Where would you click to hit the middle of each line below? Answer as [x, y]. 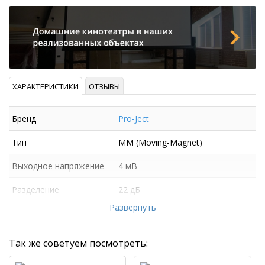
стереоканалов [43, 201]
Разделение [35, 190]
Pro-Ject [133, 119]
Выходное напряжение [58, 166]
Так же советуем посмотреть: [78, 243]
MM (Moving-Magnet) [160, 143]
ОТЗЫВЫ [104, 87]
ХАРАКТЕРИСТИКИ [46, 87]
